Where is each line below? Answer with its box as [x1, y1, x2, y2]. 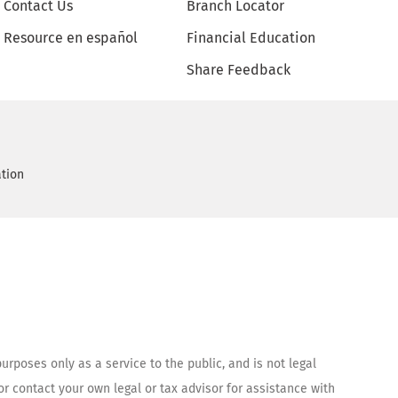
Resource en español [4, 28, 139, 46]
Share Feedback [187, 60, 291, 78]
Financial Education [187, 28, 316, 46]
